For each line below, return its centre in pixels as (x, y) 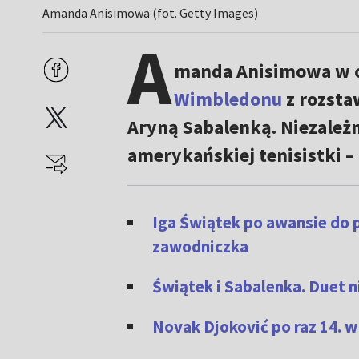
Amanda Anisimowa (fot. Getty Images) (151, 13)
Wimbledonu (228, 99)
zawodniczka (200, 247)
